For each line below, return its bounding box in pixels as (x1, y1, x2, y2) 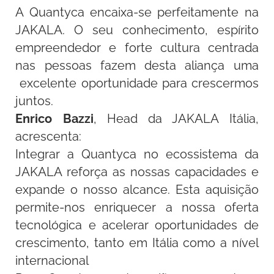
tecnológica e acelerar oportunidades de (15, 218, 259, 232)
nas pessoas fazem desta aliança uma (15, 58, 259, 73)
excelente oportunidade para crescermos (15, 76, 259, 91)
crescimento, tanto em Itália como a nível (15, 235, 259, 250)
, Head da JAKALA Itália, (93, 111, 259, 126)
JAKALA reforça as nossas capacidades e (15, 165, 259, 179)
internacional (15, 253, 89, 268)
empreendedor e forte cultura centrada (15, 40, 259, 55)
